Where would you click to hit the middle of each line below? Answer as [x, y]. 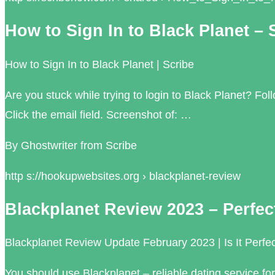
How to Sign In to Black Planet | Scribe [99, 64]
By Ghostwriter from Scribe [71, 145]
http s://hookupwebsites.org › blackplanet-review [123, 176]
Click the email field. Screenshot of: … [98, 114]
